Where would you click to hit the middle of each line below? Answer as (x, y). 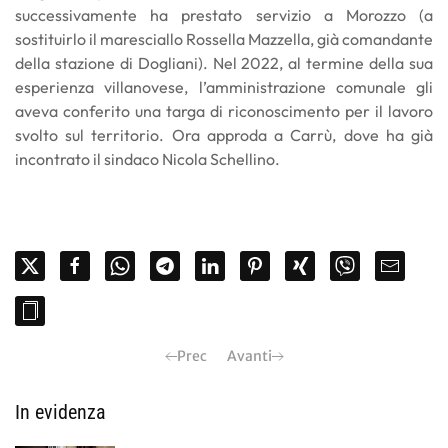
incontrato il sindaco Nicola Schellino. (147, 159)
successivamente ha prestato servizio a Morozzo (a (224, 15)
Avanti (249, 356)
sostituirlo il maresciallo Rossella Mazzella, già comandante (224, 39)
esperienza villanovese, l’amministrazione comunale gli (224, 87)
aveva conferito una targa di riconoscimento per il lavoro (224, 111)
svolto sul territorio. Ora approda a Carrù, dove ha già (224, 135)
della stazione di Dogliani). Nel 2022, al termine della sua (224, 63)
